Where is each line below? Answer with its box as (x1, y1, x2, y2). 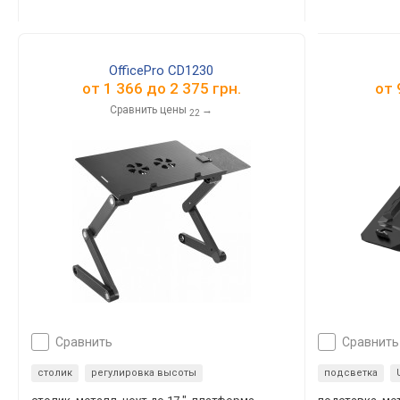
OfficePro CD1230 (109, 62, 214, 79)
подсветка (324, 367, 379, 379)
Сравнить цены (110, 104, 187, 116)
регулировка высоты (91, 367, 196, 379)
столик (37, 367, 72, 379)
